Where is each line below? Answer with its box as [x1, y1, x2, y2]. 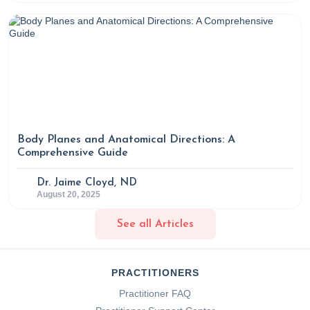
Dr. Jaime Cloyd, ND [37, 178, 137, 188]
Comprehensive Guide [17, 147, 128, 158]
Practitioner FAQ [119, 288, 191, 299]
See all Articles [116, 218, 194, 230]
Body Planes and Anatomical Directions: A [17, 134, 235, 145]
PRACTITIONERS [111, 267, 199, 278]
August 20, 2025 [37, 190, 100, 199]
